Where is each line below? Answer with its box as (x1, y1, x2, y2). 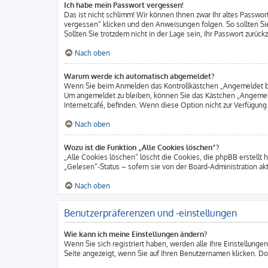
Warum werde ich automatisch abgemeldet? (64, 72, 214, 81)
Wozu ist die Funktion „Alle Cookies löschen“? (64, 143, 219, 152)
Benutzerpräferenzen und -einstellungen (64, 207, 237, 219)
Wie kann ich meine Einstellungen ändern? (64, 230, 207, 239)
